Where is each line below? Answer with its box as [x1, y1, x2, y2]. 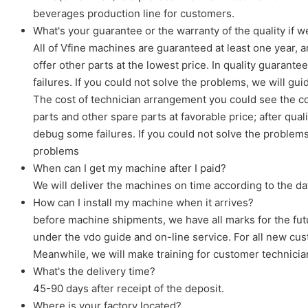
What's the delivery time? [33, 264, 155, 278]
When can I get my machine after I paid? [33, 161, 226, 175]
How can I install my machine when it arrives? [33, 195, 254, 209]
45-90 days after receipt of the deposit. [33, 281, 224, 295]
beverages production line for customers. [33, 6, 234, 20]
